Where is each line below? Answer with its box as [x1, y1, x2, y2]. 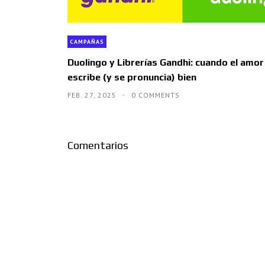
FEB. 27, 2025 [67, 90, 119, 99]
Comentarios [67, 138, 128, 151]
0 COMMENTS [131, 90, 180, 99]
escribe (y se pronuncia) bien [67, 71, 196, 83]
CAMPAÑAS [70, 37, 104, 46]
